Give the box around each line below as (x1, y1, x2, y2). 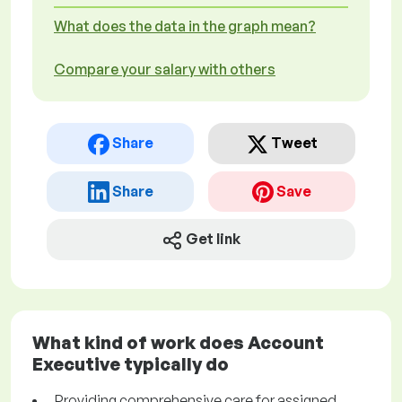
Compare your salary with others (54, 60, 275, 78)
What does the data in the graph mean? (54, 17, 316, 35)
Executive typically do (32, 353, 229, 376)
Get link (186, 230, 240, 249)
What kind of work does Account (32, 331, 324, 354)
